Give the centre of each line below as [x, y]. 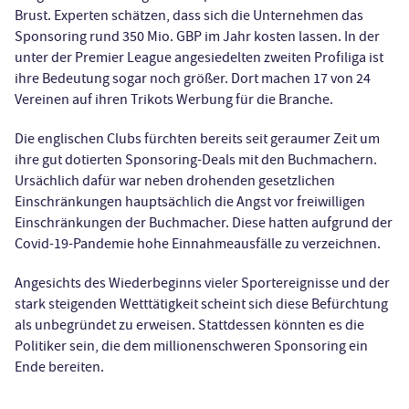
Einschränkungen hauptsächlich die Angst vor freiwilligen [190, 202]
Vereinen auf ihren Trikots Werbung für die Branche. [174, 100]
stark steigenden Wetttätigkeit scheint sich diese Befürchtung [201, 304]
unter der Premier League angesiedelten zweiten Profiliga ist [199, 58]
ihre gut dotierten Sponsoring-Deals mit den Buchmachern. [196, 160]
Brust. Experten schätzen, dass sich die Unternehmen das [189, 16]
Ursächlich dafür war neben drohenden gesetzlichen [175, 181]
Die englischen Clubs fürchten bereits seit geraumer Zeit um [197, 139]
